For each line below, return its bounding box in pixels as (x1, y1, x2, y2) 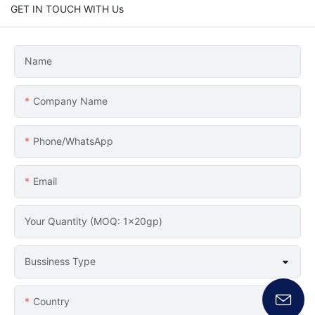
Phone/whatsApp (33, 134, 113, 147)
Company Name (33, 94, 108, 107)
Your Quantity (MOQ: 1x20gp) (25, 214, 162, 227)
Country (33, 295, 70, 307)
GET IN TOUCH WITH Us (11, 2, 124, 15)
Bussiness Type (25, 255, 96, 267)
